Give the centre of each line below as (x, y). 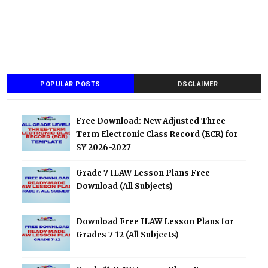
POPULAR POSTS (70, 84)
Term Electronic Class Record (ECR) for (157, 135)
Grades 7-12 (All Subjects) (128, 235)
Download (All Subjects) (125, 187)
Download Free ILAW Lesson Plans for (155, 222)
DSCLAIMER (198, 84)
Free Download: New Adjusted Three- (153, 121)
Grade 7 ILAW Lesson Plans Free (143, 173)
